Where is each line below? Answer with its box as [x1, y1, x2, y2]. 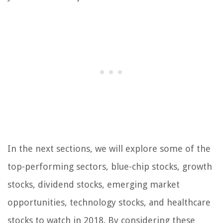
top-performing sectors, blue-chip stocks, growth [7, 161, 212, 172]
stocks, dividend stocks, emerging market [7, 179, 180, 190]
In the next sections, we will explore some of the [7, 143, 211, 154]
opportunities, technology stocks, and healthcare [7, 197, 211, 208]
